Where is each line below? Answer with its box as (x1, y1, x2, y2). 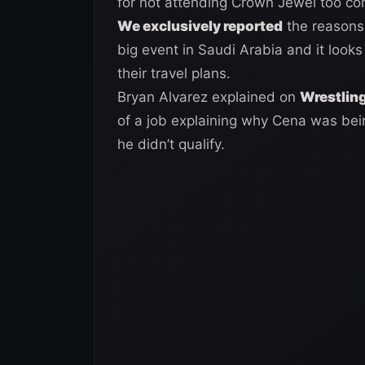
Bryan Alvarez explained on (117, 88, 300, 105)
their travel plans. (117, 64, 231, 81)
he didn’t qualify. (117, 135, 225, 152)
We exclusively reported (117, 17, 283, 34)
